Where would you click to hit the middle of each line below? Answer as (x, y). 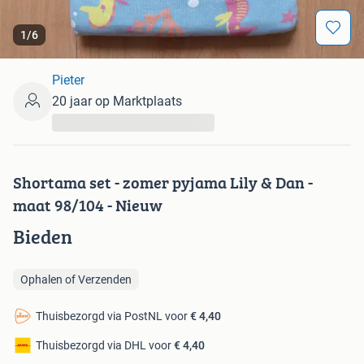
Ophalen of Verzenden (76, 280)
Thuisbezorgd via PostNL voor (113, 316)
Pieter (68, 80)
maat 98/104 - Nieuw (88, 206)
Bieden (43, 237)
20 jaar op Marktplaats (117, 102)
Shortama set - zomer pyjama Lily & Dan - (163, 183)
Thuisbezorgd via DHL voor (105, 346)
